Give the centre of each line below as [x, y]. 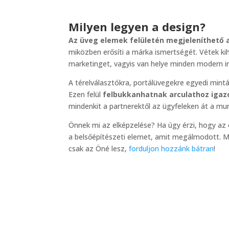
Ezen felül [86, 95]
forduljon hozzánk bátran [171, 149]
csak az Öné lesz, [99, 149]
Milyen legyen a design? [137, 27]
